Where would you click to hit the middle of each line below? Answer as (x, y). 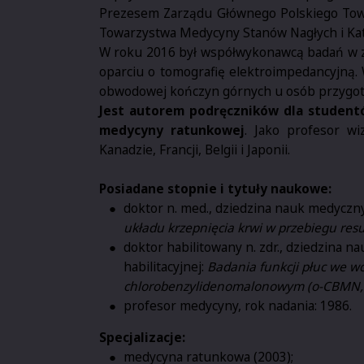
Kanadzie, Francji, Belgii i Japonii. (195, 149)
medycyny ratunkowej (172, 130)
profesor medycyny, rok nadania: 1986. (238, 305)
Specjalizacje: (142, 338)
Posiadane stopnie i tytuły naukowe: (215, 188)
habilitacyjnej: (165, 266)
